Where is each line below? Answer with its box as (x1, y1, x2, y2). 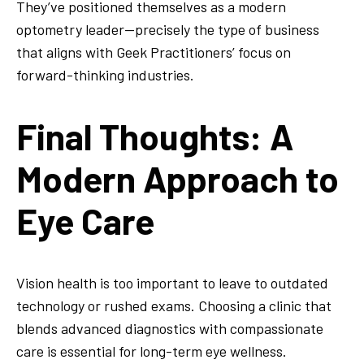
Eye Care (16, 199, 154, 242)
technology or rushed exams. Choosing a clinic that (16, 297, 331, 315)
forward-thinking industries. (16, 65, 194, 84)
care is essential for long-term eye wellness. (16, 342, 287, 361)
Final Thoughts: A (16, 115, 293, 158)
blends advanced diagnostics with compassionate (16, 319, 323, 338)
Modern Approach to (16, 157, 339, 200)
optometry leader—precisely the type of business (16, 19, 319, 38)
